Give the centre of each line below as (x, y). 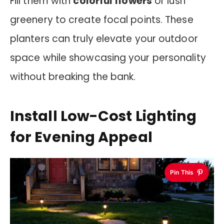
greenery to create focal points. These (102, 19)
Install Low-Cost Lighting (103, 116)
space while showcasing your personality (108, 57)
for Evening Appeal (81, 137)
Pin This (182, 172)
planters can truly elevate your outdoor (104, 38)
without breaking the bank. (73, 76)
